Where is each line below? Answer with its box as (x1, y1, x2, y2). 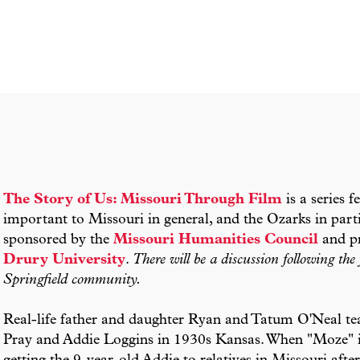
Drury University (3, 252, 125, 268)
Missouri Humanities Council (113, 232, 318, 247)
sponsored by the (3, 232, 113, 247)
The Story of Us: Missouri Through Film (3, 192, 282, 207)
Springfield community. (3, 272, 141, 288)
